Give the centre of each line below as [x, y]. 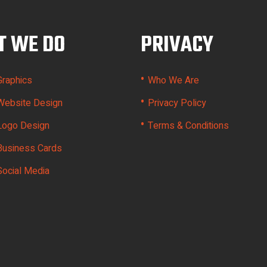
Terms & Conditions [188, 126]
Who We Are [173, 80]
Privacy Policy [177, 103]
